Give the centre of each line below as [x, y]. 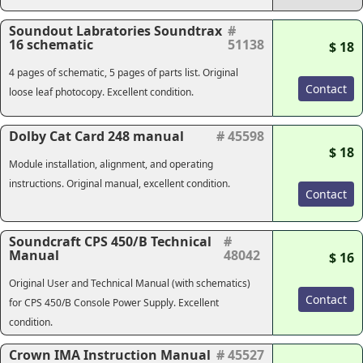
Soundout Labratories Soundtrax [115, 31]
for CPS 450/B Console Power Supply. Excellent [114, 303]
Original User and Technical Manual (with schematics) [130, 283]
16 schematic [51, 45]
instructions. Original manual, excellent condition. [120, 184]
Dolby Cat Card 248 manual [96, 136]
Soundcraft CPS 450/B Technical [110, 241]
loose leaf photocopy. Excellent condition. [101, 92]
